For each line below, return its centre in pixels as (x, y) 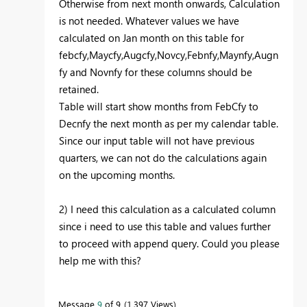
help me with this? (100, 261)
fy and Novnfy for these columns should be (156, 72)
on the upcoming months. (118, 175)
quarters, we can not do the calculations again (163, 158)
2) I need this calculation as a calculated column (167, 209)
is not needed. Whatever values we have (149, 21)
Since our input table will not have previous (157, 141)
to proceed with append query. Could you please (169, 244)
